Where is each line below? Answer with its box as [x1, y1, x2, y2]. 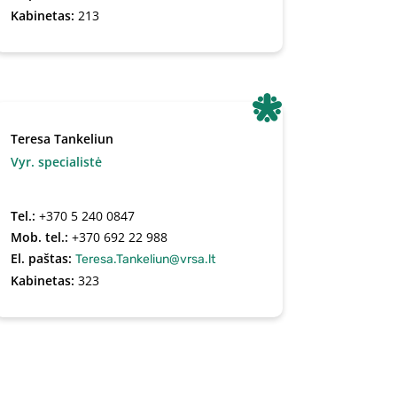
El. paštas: [10, 250, 75, 267]
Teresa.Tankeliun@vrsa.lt [74, 252, 215, 267]
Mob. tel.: [10, 229, 72, 245]
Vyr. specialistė [10, 153, 102, 170]
